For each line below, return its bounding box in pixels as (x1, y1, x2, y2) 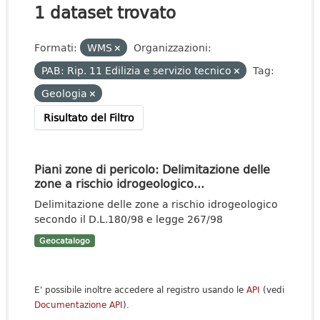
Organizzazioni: (134, 40, 211, 55)
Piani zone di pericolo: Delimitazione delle (34, 160, 270, 178)
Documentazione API (34, 298, 123, 311)
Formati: (34, 40, 77, 55)
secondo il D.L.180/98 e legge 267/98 (34, 211, 223, 226)
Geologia (41, 86, 90, 101)
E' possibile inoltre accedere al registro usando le (34, 283, 246, 296)
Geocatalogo (39, 235, 90, 246)
